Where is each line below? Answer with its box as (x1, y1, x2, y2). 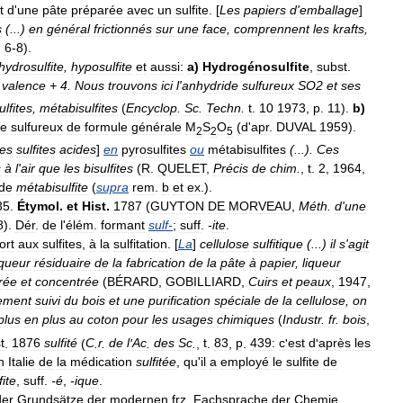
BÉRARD (107, 273, 158, 289)
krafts (333, 22, 364, 37)
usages (172, 311, 213, 327)
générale (131, 119, 182, 134)
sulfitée (136, 354, 176, 370)
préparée (71, 3, 123, 18)
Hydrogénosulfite (202, 59, 309, 75)
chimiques (217, 311, 274, 327)
